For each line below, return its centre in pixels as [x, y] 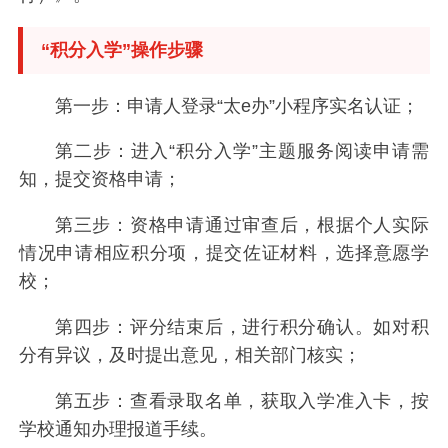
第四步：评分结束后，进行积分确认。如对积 [241, 327]
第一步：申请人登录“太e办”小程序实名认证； [236, 105]
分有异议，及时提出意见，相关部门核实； [190, 355]
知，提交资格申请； [100, 179]
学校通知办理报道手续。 [118, 429]
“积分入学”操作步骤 [121, 49]
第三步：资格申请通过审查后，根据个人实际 [241, 225]
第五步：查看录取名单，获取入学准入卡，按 [241, 401]
